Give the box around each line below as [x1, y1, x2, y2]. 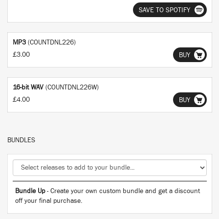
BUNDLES [7, 137, 35, 144]
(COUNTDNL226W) [45, 84, 99, 91]
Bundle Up [15, 188, 45, 195]
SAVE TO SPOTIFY [139, 7, 190, 14]
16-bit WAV [13, 84, 44, 91]
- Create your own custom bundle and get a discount [45, 188, 200, 195]
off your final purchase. [15, 197, 82, 204]
